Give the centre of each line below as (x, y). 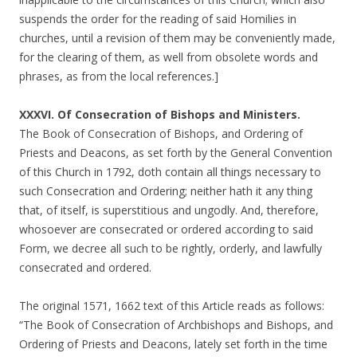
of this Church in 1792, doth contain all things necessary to (170, 172)
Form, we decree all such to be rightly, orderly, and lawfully (171, 248)
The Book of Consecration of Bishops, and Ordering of (161, 133)
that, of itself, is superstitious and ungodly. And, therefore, (169, 210)
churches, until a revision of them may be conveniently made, (177, 38)
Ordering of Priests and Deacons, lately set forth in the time (173, 344)
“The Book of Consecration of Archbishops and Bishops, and (176, 325)
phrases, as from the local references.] (119, 76)
